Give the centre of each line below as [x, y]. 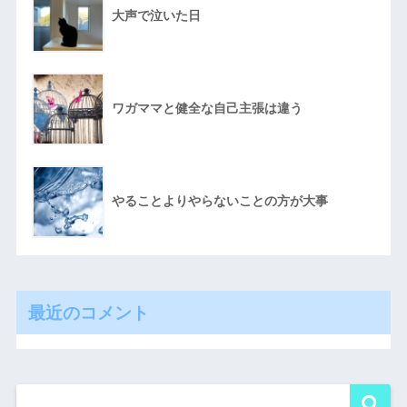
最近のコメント [88, 313]
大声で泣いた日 [156, 15]
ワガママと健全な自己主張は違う [207, 108]
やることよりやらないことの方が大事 [219, 201]
